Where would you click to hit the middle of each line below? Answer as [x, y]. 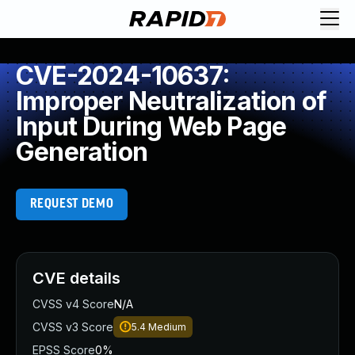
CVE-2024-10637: [123, 76]
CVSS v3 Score [73, 327]
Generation [82, 152]
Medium [167, 327]
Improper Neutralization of [172, 101]
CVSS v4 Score [73, 304]
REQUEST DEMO [72, 204]
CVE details [76, 278]
